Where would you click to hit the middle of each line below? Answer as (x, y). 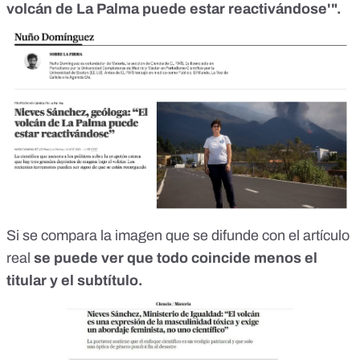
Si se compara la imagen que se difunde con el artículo (178, 235)
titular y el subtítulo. (75, 280)
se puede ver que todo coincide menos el (176, 258)
